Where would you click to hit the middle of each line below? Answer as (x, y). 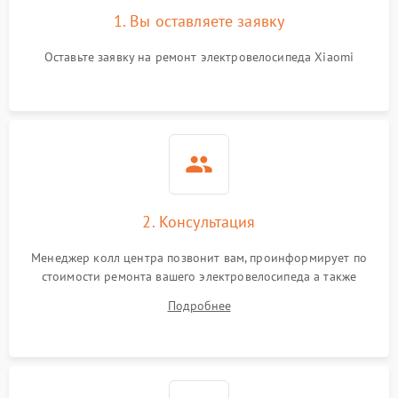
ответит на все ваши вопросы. (199, 295)
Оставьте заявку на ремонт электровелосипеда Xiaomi (199, 57)
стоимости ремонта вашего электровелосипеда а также (199, 276)
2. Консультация (199, 222)
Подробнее (199, 306)
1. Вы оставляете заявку (199, 21)
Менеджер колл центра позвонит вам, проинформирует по (199, 258)
